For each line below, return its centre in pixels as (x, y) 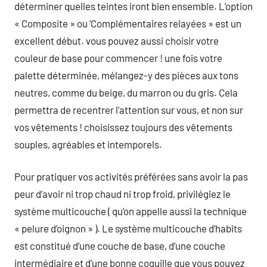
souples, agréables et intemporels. (88, 144)
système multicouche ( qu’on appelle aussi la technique (131, 211)
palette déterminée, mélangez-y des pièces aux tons (126, 75)
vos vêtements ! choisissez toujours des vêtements (123, 127)
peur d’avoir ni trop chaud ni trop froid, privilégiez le (122, 194)
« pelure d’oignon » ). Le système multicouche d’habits (128, 228)
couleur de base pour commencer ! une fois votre (118, 58)
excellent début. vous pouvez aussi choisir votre (117, 40)
